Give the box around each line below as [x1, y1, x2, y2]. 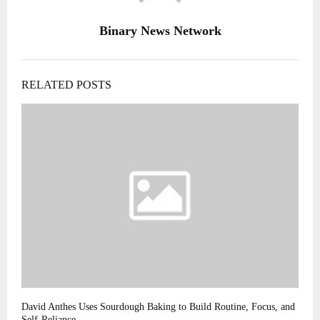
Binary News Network [99, 23, 221, 38]
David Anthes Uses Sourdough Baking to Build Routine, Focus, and [21, 301, 295, 313]
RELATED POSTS [21, 78, 111, 91]
